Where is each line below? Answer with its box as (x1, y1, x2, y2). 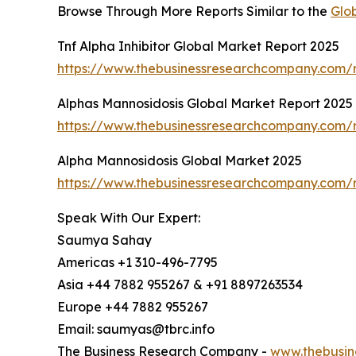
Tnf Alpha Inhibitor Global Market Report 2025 (57, 37, 339, 54)
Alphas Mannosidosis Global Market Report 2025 (57, 95, 353, 111)
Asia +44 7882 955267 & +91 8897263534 (57, 276, 303, 292)
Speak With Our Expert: (57, 209, 200, 226)
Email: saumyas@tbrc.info (57, 320, 215, 337)
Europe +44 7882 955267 (57, 298, 208, 315)
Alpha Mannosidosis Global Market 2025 (57, 152, 302, 168)
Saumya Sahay (57, 231, 152, 248)
